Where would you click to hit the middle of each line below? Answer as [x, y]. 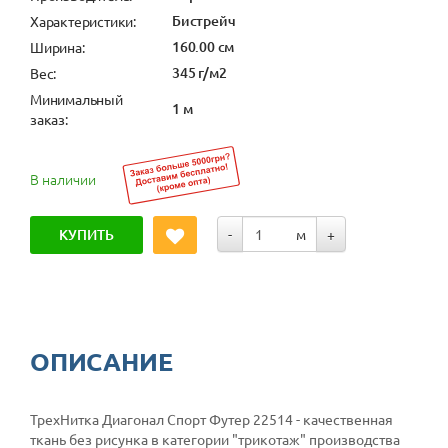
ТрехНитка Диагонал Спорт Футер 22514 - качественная [211, 419]
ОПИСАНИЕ [101, 361]
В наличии [63, 179]
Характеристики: [83, 21]
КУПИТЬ [86, 235]
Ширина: [57, 47]
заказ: [49, 119]
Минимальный [76, 99]
